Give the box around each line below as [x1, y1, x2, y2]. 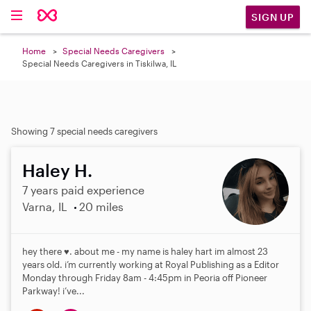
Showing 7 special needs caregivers [11, 126, 158, 137]
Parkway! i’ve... [22, 285, 85, 296]
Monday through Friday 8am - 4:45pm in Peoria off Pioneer [22, 272, 267, 283]
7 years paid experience [22, 183, 144, 196]
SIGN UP [251, 10, 294, 23]
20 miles [78, 200, 124, 213]
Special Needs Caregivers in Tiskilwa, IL [22, 58, 176, 68]
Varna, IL [22, 200, 67, 213]
